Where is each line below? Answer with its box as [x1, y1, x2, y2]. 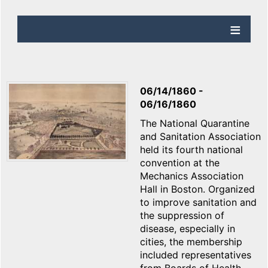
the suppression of [140, 209, 224, 222]
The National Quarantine [140, 117, 249, 130]
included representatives [140, 249, 251, 261]
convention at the [140, 157, 220, 169]
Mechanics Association [140, 170, 243, 182]
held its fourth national [140, 144, 243, 156]
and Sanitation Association [140, 130, 261, 143]
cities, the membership [140, 236, 242, 248]
